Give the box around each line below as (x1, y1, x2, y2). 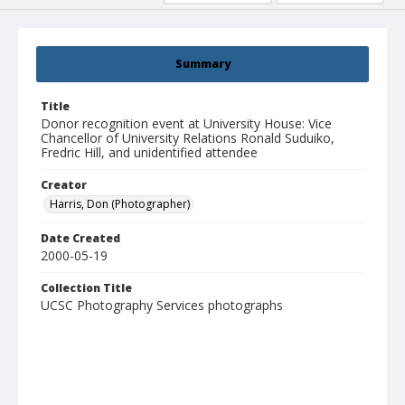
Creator (41, 177, 87, 193)
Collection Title (41, 280, 132, 297)
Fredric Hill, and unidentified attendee (41, 144, 258, 162)
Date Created (41, 231, 120, 247)
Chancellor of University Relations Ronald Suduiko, (41, 129, 334, 147)
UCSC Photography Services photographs (41, 297, 283, 315)
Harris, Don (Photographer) (50, 196, 190, 212)
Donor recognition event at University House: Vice (41, 115, 332, 133)
